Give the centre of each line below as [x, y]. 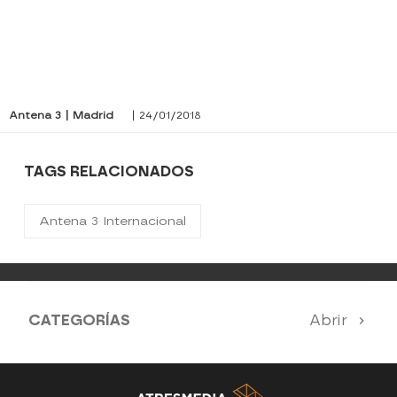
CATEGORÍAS [79, 321]
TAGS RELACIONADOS [109, 172]
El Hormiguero [243, 367]
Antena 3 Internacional [113, 222]
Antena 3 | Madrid [61, 116]
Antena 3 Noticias [102, 367]
